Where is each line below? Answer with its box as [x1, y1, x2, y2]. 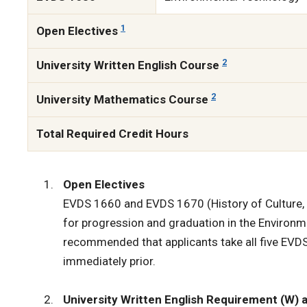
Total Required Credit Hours [36, 127, 188, 140]
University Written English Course [36, 58, 222, 72]
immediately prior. [62, 254, 158, 268]
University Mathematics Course [36, 93, 211, 106]
